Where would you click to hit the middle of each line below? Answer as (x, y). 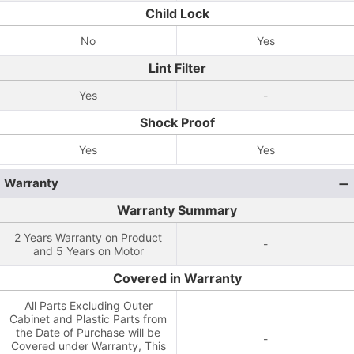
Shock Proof (177, 122)
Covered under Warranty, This (88, 346)
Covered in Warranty (177, 278)
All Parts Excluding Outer (88, 305)
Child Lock (177, 13)
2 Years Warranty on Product (88, 237)
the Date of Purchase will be (88, 332)
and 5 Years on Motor (88, 251)
